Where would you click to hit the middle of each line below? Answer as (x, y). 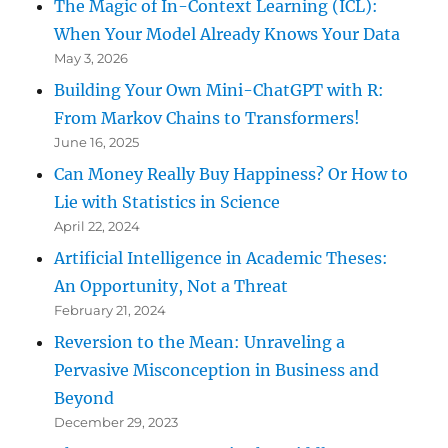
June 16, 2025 (97, 141)
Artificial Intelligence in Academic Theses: (221, 257)
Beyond (84, 397)
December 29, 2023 (116, 421)
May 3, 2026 (91, 57)
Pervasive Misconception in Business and (217, 369)
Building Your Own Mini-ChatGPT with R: (219, 89)
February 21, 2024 (110, 309)
